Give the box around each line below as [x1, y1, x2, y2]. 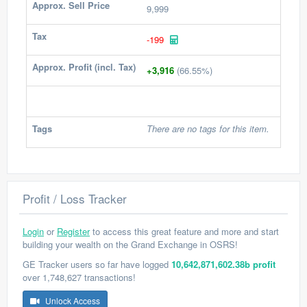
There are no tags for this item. [147, 122, 269, 135]
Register [57, 225, 90, 238]
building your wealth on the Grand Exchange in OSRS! [23, 238, 238, 251]
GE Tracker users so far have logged [23, 258, 171, 271]
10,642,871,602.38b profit [171, 258, 275, 271]
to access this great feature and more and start [90, 225, 279, 238]
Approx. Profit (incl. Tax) [32, 60, 136, 73]
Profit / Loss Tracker [23, 190, 127, 207]
